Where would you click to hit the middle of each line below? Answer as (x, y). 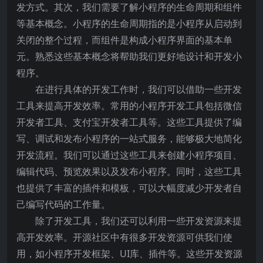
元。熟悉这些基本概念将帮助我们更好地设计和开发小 (129, 56)
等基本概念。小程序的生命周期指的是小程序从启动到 (129, 23)
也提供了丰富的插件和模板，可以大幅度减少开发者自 (129, 188)
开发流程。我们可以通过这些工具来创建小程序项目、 (129, 155)
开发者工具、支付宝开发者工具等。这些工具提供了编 (129, 122)
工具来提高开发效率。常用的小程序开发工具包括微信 (129, 106)
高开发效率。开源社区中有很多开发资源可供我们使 (124, 237)
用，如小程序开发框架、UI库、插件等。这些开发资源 (129, 254)
